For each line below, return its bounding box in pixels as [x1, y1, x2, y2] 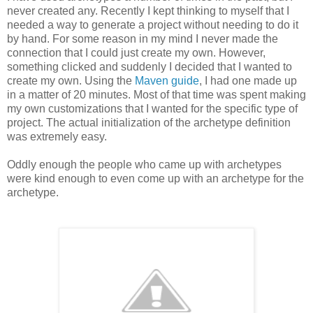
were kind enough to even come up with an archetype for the [7, 173, 304, 185]
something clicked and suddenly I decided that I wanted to [7, 61, 292, 73]
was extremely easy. [7, 131, 107, 143]
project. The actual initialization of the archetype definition [7, 117, 291, 129]
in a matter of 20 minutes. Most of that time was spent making [7, 89, 306, 101]
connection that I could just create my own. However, [7, 47, 265, 59]
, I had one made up [199, 75, 297, 87]
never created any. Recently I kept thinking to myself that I [7, 5, 289, 17]
